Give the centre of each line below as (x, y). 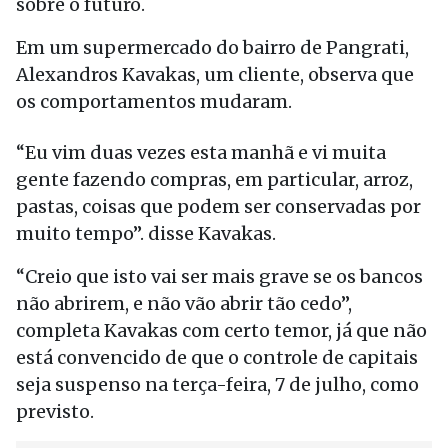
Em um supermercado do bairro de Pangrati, (212, 47)
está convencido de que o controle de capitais (217, 357)
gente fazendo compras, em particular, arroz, (214, 179)
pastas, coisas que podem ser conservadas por (218, 206)
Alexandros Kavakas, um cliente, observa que (215, 74)
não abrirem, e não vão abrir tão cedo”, (184, 303)
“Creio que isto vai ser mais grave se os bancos (219, 276)
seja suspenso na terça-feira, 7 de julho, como (217, 384)
